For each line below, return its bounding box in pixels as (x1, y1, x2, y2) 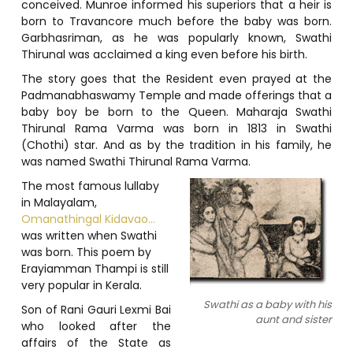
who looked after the (20, 318, 172, 334)
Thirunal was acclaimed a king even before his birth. (20, 46, 307, 62)
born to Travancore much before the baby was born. (20, 13, 333, 29)
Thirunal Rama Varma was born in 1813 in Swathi (20, 120, 333, 136)
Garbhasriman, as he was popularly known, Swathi (20, 29, 333, 46)
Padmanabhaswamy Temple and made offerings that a (20, 87, 333, 103)
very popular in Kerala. (20, 277, 142, 293)
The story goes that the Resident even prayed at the (20, 70, 333, 87)
